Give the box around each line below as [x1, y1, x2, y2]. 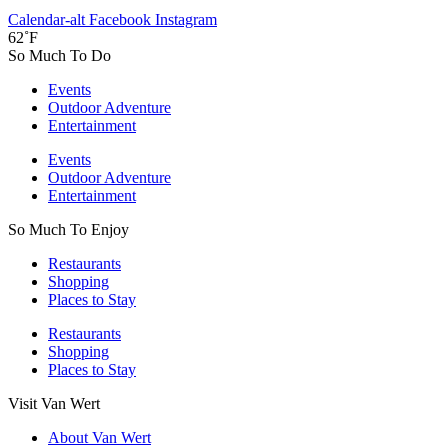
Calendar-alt [8, 10, 85, 28]
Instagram [155, 10, 217, 28]
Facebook [89, 10, 151, 28]
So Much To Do [8, 46, 111, 64]
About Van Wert [48, 428, 151, 446]
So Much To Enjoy [8, 220, 129, 238]
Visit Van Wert [8, 394, 100, 412]
